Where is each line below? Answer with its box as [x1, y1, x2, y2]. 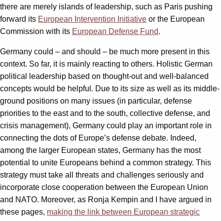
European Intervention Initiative [38, 15, 147, 24]
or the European [147, 15, 205, 24]
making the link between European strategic [47, 208, 200, 217]
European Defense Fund [72, 27, 158, 36]
